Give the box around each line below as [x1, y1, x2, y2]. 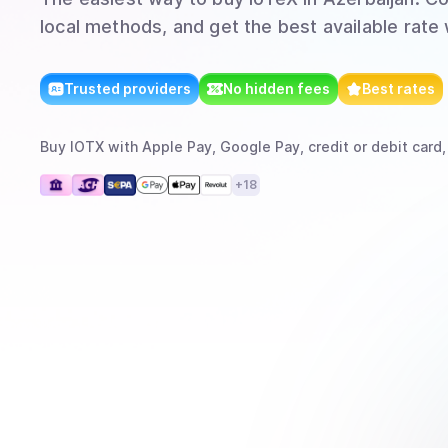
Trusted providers [64, 80, 191, 97]
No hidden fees [223, 80, 330, 97]
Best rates [362, 80, 435, 97]
